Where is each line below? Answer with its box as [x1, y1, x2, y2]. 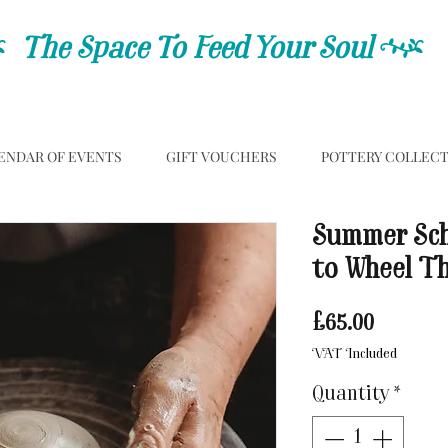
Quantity [312, 384, 389, 405]
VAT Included [312, 346, 397, 362]
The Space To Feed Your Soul [21, 35, 379, 66]
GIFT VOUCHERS [166, 146, 277, 166]
